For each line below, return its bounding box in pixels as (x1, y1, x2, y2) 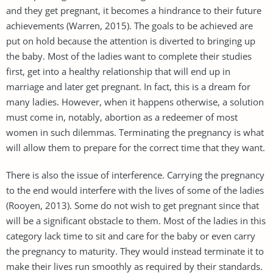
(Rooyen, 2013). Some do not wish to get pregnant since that (6, 199, 259, 211)
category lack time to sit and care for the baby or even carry (6, 229, 255, 242)
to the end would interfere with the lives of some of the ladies (6, 183, 264, 196)
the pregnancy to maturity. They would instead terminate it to (6, 244, 264, 257)
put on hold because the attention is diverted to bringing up (6, 34, 255, 47)
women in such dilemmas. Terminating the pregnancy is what (6, 126, 264, 138)
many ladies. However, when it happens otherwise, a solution (6, 95, 264, 108)
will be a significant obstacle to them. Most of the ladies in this (6, 214, 266, 227)
